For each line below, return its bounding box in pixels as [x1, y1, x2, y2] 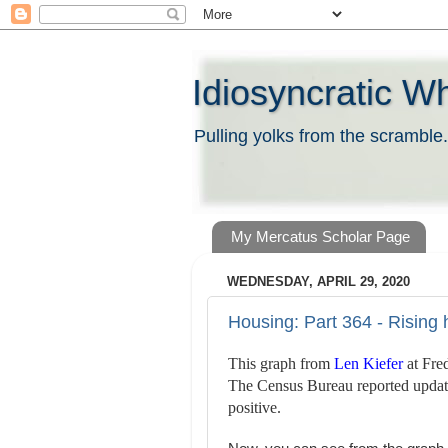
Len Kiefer [334, 355, 403, 372]
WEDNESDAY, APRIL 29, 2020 [227, 274, 410, 290]
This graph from [228, 355, 334, 372]
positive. [228, 399, 281, 416]
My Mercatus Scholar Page [230, 228, 410, 246]
